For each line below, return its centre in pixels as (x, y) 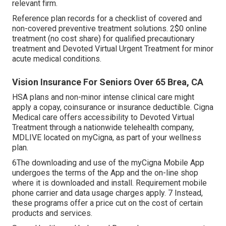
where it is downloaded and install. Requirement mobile (109, 183)
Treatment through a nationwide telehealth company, (103, 128)
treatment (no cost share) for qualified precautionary (103, 39)
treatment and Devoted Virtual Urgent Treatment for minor (113, 49)
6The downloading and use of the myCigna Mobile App (108, 163)
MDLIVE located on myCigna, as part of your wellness (107, 138)
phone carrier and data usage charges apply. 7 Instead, (107, 193)
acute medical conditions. (57, 59)
